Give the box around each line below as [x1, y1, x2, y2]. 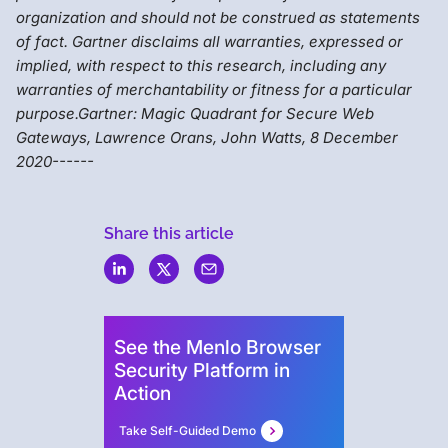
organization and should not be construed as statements [16, 7, 420, 27]
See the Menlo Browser [114, 334, 321, 359]
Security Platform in [114, 357, 290, 382]
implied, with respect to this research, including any [16, 55, 386, 75]
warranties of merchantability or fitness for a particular [16, 79, 412, 99]
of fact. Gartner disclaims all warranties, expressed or [16, 31, 403, 51]
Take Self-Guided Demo [119, 422, 256, 438]
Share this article [104, 223, 234, 243]
